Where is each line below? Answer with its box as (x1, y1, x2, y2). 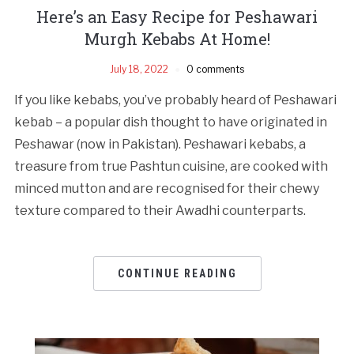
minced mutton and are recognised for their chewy (13, 180, 319, 196)
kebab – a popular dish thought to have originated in (13, 114, 327, 130)
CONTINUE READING (117, 266, 237, 280)
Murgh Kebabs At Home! (84, 28, 270, 49)
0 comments (186, 62, 244, 75)
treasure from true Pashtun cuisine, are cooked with (13, 158, 328, 174)
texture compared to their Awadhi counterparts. (13, 202, 306, 218)
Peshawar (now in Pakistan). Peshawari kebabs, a (13, 136, 306, 152)
